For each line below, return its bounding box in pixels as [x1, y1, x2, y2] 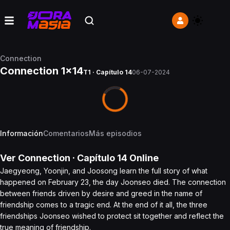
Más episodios [89, 129, 142, 138]
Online [127, 152, 159, 163]
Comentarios [43, 129, 89, 138]
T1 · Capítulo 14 [83, 68, 132, 76]
